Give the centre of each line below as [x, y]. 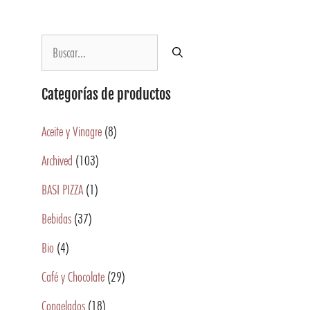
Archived [57, 161]
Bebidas [56, 219]
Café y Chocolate [73, 277]
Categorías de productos [106, 94]
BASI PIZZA [62, 190]
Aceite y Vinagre [72, 131]
